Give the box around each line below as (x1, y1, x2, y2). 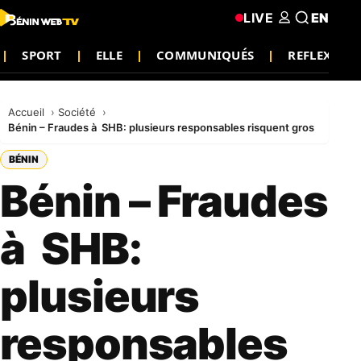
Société (58, 106, 99, 118)
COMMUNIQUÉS (156, 46, 255, 63)
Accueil (8, 106, 48, 118)
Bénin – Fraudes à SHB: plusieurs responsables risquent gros (8, 121, 314, 134)
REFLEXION (288, 46, 357, 63)
